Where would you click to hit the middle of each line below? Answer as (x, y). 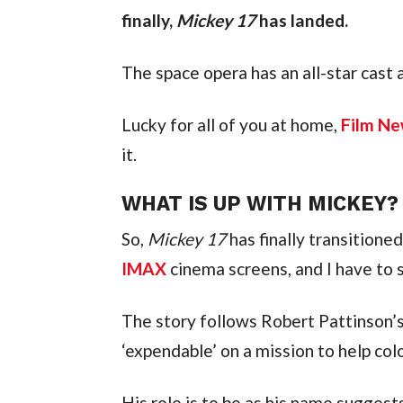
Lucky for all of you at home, (231, 125)
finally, (148, 21)
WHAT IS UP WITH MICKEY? (260, 204)
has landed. (301, 21)
